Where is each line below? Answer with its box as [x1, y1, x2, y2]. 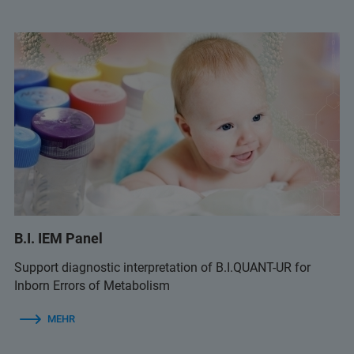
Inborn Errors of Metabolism [14, 277, 170, 293]
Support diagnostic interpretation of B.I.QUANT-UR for [14, 259, 311, 275]
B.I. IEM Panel [14, 229, 103, 247]
